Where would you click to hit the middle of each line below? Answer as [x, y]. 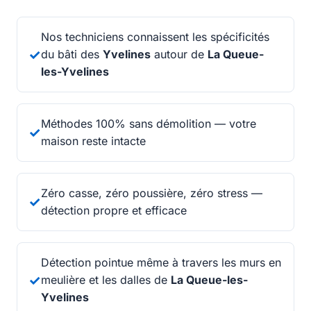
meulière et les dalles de [106, 280]
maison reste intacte [93, 141]
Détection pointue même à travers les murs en [161, 262]
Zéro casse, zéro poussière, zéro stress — [152, 193]
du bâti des [72, 54]
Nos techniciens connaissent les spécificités [155, 37]
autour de [179, 54]
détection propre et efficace [114, 210]
